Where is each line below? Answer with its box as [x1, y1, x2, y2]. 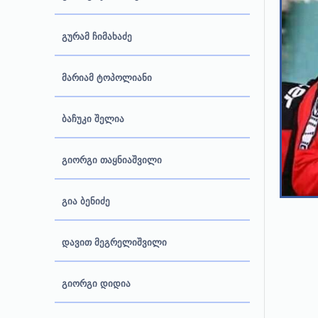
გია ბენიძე [62, 194, 110, 209]
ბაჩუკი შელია [62, 111, 124, 126]
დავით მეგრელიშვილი [62, 235, 167, 250]
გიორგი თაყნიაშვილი [62, 153, 162, 168]
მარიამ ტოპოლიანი [62, 70, 152, 85]
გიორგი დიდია [62, 276, 131, 291]
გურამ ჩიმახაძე [62, 29, 132, 44]
